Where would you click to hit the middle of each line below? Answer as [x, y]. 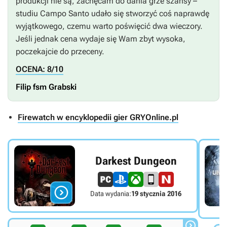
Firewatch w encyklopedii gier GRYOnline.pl [98, 118]
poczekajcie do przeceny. [60, 52]
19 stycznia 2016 [157, 193]
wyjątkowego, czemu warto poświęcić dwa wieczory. [109, 26]
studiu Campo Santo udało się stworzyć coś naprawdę [112, 14]
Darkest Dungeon [136, 161]
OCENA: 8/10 [40, 69]
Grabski [62, 87]
